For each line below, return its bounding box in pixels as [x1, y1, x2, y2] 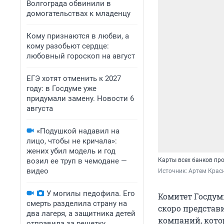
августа [26, 104, 53, 113]
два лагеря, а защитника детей [26, 209, 135, 218]
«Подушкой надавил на [36, 126, 119, 135]
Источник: [158, 167, 188, 175]
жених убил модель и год [26, 146, 115, 155]
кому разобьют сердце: [26, 41, 109, 50]
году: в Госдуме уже [26, 84, 96, 93]
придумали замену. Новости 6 [26, 94, 134, 103]
